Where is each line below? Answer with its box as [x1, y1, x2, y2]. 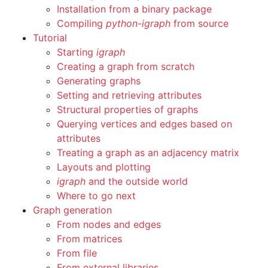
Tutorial [33, 32, 67, 44]
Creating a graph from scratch [57, 60, 194, 72]
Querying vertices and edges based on [57, 118, 232, 130]
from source [170, 17, 229, 29]
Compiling [57, 17, 106, 29]
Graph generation [33, 204, 112, 216]
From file [57, 247, 97, 259]
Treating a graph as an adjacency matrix [57, 147, 239, 159]
